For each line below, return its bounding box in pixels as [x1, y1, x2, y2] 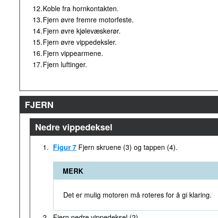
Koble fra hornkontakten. [43, 3, 119, 13]
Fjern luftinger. [43, 59, 87, 69]
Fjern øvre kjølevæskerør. [43, 26, 121, 36]
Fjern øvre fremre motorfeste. [43, 15, 134, 24]
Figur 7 [53, 142, 76, 152]
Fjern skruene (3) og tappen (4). [76, 142, 178, 152]
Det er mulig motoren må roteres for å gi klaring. [63, 190, 212, 200]
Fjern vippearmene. [43, 48, 103, 58]
